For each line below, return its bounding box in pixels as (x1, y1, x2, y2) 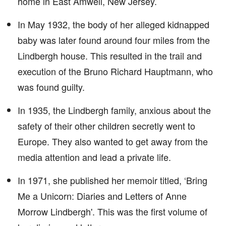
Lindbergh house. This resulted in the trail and (18, 49, 202, 62)
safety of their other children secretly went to (18, 119, 195, 132)
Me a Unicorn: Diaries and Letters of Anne (18, 189, 187, 202)
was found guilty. (18, 80, 85, 93)
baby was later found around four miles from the (18, 33, 210, 46)
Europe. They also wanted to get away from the (18, 135, 208, 148)
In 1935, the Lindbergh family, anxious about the (18, 103, 211, 117)
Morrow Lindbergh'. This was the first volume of (18, 205, 207, 218)
